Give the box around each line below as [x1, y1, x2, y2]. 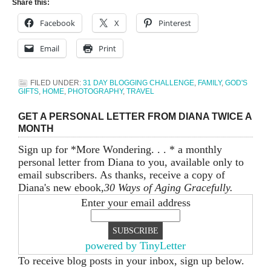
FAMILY [198, 79, 221, 88]
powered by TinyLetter [85, 240, 186, 252]
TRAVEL [126, 87, 154, 96]
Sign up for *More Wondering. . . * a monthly [18, 143, 222, 156]
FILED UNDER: [30, 79, 83, 88]
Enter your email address [80, 197, 191, 209]
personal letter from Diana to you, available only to [18, 156, 244, 169]
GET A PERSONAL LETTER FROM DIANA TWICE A [18, 111, 252, 122]
